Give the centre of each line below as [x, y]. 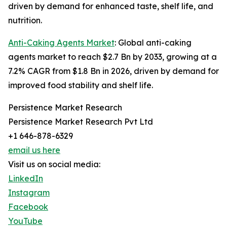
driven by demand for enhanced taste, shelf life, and [111, 6]
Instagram [29, 193]
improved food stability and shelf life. [81, 85]
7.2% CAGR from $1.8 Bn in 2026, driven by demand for [113, 71]
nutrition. [25, 21]
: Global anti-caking [153, 43]
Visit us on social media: [54, 164]
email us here [34, 150]
